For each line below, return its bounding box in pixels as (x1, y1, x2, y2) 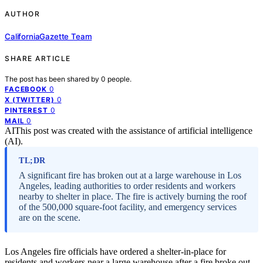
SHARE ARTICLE (5, 53, 71, 63)
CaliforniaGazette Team (5, 31, 92, 41)
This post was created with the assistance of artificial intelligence (15, 125, 252, 136)
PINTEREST (5, 106, 48, 114)
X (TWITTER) (5, 95, 55, 104)
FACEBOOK (5, 85, 47, 93)
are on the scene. (19, 212, 80, 222)
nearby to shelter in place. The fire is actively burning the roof (19, 191, 247, 201)
